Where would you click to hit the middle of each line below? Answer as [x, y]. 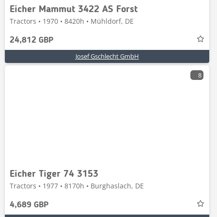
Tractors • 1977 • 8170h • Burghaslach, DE [77, 186]
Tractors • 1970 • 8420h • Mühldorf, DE [72, 21]
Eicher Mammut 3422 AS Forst [74, 10]
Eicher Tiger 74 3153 [54, 174]
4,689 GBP [29, 205]
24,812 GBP [31, 40]
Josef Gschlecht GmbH [107, 56]
